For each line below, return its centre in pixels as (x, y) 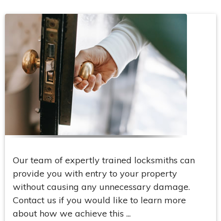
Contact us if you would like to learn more (99, 200)
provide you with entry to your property (95, 173)
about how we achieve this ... (72, 213)
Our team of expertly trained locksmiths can (104, 160)
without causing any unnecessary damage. (101, 186)
